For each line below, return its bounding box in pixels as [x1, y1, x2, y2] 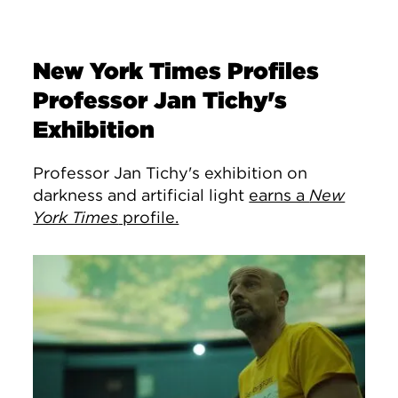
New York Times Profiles [33, 57, 320, 84]
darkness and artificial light [33, 186, 250, 204]
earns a [249, 186, 310, 204]
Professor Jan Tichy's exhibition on [33, 163, 308, 182]
